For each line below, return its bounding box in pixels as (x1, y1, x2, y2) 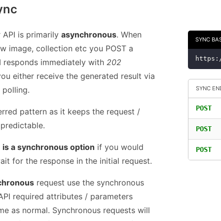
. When (116, 30, 142, 40)
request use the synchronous (34, 178, 144, 188)
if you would (95, 142, 144, 152)
